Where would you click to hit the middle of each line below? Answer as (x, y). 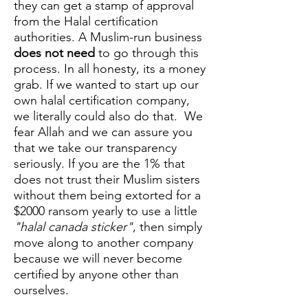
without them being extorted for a (107, 195)
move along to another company (103, 242)
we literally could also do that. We (108, 116)
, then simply (167, 227)
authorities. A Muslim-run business (108, 37)
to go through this (147, 53)
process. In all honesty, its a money (110, 68)
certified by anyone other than (96, 274)
